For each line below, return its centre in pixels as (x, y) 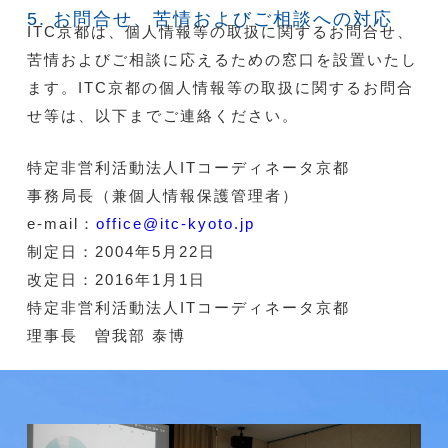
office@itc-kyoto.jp (175, 224)
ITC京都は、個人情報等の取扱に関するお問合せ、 (220, 32)
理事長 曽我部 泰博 (106, 336)
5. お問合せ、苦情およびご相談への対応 (209, 19)
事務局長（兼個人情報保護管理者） (162, 196)
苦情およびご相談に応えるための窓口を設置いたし (222, 60)
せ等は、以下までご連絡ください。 (162, 116)
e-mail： (61, 224)
